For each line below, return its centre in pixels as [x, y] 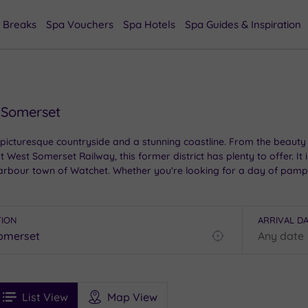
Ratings [61, 296]
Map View [132, 297]
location [239, 275]
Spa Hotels [149, 24]
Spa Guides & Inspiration [243, 24]
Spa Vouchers [80, 24]
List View [45, 297]
